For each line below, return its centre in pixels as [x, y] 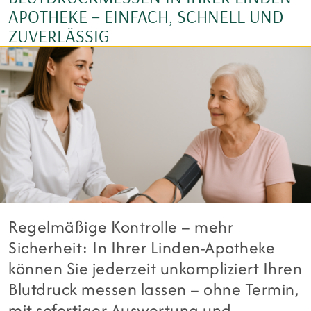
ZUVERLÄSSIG [59, 36]
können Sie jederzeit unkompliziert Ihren [155, 268]
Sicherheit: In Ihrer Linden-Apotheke [142, 247]
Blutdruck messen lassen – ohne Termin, [154, 289]
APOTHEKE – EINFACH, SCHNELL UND [146, 17]
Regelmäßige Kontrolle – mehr [121, 226]
